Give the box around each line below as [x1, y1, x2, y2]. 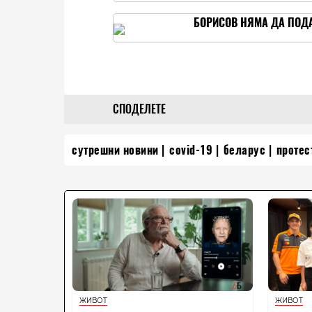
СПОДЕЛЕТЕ [113, 102, 166, 117]
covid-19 [169, 143, 212, 158]
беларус [223, 143, 265, 158]
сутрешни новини [72, 143, 159, 158]
